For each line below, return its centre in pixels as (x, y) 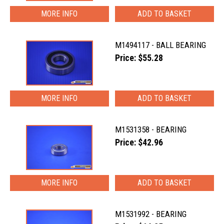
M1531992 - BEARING (151, 214)
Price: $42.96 (139, 142)
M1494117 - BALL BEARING (161, 45)
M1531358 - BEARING (151, 129)
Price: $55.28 (139, 58)
